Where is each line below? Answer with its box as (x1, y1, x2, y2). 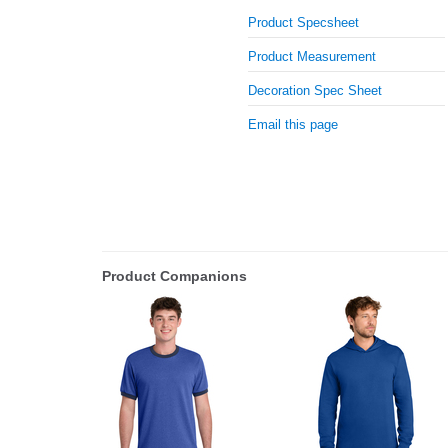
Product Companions (102, 267, 247, 284)
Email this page (248, 117, 339, 133)
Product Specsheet (248, 15, 360, 31)
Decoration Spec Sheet (248, 83, 383, 99)
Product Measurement (248, 49, 377, 65)
